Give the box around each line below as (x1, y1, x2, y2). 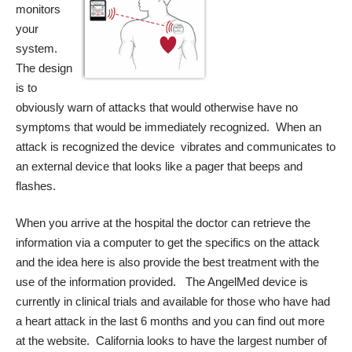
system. (16, 41, 60, 55)
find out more (258, 314, 324, 328)
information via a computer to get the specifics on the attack (16, 236, 320, 249)
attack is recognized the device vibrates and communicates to (16, 139, 335, 153)
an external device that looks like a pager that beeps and (16, 159, 302, 173)
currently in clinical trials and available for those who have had (16, 295, 330, 308)
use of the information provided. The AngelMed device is (16, 275, 308, 288)
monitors (16, 2, 60, 16)
